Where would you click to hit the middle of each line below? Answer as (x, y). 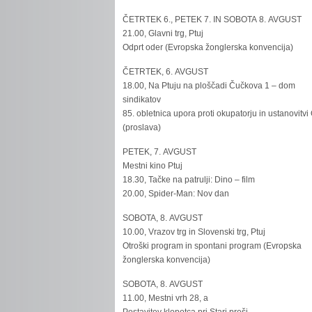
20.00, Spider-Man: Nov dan (176, 194)
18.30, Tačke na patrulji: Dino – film (189, 180)
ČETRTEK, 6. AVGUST (166, 72)
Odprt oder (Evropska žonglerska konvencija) (208, 47)
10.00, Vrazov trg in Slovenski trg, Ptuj (194, 232)
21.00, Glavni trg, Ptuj (163, 33)
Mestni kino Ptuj (153, 166)
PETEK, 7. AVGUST (160, 152)
